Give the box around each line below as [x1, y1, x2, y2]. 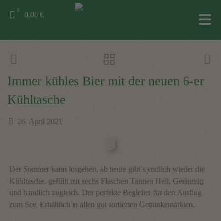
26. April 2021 [17, 117, 63, 126]
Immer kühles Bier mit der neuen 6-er [7, 74, 204, 88]
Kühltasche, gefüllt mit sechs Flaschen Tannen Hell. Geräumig [9, 177, 204, 185]
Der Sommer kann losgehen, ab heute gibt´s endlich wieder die [9, 165, 205, 173]
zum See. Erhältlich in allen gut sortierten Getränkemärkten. [9, 200, 195, 209]
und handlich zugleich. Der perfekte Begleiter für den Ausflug [9, 188, 202, 197]
